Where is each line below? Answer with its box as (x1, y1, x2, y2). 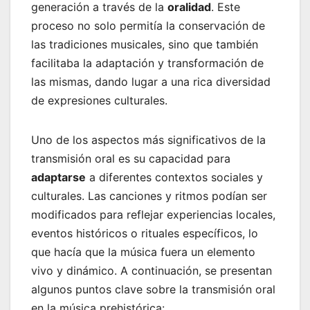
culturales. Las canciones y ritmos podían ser (31, 189, 267, 203)
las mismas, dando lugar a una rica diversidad (31, 75, 271, 89)
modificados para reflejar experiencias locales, (31, 208, 275, 222)
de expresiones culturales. (31, 93, 167, 108)
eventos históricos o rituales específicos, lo (31, 226, 258, 241)
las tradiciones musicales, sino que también (31, 37, 258, 52)
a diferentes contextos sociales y (86, 170, 263, 185)
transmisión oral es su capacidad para (31, 152, 230, 166)
